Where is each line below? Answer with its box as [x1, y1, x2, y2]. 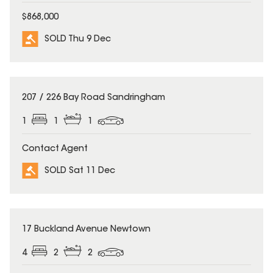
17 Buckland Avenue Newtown [22, 225, 151, 234]
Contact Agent [22, 144, 88, 154]
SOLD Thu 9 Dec [44, 35, 111, 44]
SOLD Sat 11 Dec [44, 166, 115, 175]
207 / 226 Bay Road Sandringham [22, 93, 165, 102]
